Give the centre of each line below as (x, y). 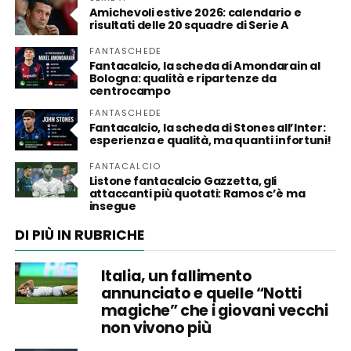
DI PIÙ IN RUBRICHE (79, 235)
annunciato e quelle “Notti (201, 293)
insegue (112, 206)
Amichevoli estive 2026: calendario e (195, 13)
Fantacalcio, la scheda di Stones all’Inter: (207, 128)
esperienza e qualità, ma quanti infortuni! (210, 140)
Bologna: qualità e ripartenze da (183, 78)
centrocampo (130, 91)
